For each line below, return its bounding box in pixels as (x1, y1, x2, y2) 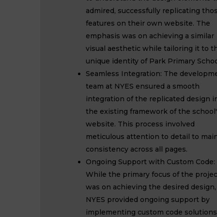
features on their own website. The (85, 19, 210, 28)
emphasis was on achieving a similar (85, 31, 214, 40)
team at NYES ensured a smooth (85, 82, 200, 91)
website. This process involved (85, 120, 195, 128)
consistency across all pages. (85, 145, 187, 154)
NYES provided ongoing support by (85, 195, 210, 204)
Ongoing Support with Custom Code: (85, 157, 215, 166)
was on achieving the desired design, (85, 183, 216, 191)
